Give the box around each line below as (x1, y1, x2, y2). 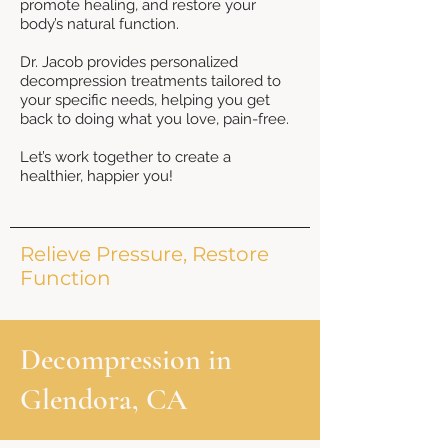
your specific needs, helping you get (20, 91, 270, 109)
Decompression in (20, 341, 232, 378)
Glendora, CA (20, 381, 187, 418)
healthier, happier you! (20, 167, 173, 185)
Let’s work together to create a (20, 148, 231, 166)
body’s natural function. (20, 15, 179, 33)
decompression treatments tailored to (20, 72, 281, 90)
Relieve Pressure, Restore (20, 242, 269, 266)
